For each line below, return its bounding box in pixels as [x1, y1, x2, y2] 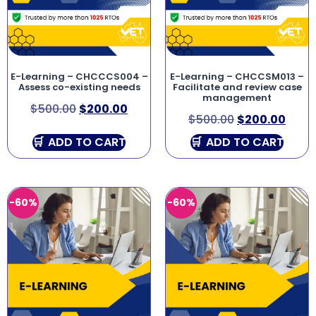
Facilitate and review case [172, 80, 302, 95]
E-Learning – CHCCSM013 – [170, 70, 304, 84]
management [202, 91, 272, 105]
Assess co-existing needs [18, 80, 140, 95]
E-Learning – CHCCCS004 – [10, 70, 148, 84]
